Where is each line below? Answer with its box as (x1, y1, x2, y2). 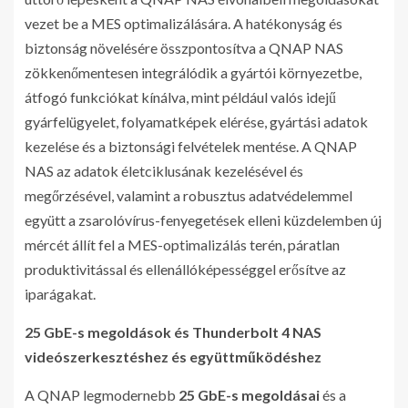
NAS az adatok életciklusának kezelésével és (25, 162, 303, 180)
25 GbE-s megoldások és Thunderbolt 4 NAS (25, 323, 321, 342)
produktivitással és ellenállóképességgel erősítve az (25, 260, 346, 279)
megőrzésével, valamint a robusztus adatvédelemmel (25, 187, 352, 205)
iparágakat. (25, 285, 96, 303)
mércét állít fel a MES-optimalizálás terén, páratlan (25, 236, 340, 254)
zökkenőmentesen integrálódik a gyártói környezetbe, (25, 64, 362, 82)
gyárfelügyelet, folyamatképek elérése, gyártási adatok (25, 113, 368, 131)
